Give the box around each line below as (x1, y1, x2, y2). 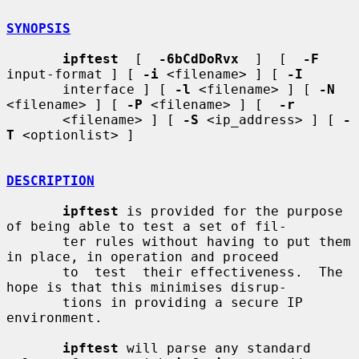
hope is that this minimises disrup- (6, 279, 287, 295)
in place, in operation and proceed (6, 248, 279, 264)
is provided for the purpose (119, 203, 343, 219)
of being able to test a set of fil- (6, 218, 287, 234)
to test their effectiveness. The (6, 264, 63, 280)
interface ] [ (63, 81, 175, 97)
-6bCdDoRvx (159, 50, 239, 67)
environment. (6, 309, 103, 325)
